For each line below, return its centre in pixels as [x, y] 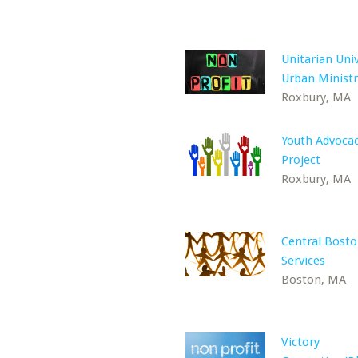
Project [301, 160]
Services [303, 261]
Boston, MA [314, 280]
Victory [300, 342]
